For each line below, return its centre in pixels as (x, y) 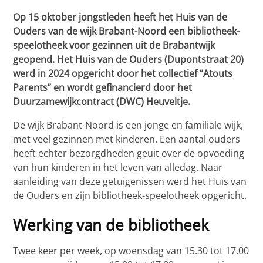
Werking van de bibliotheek (111, 225)
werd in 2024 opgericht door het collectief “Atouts (123, 74)
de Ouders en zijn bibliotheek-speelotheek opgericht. (130, 196)
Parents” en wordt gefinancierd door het (103, 88)
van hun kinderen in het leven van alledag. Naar (118, 168)
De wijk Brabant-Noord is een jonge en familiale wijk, (128, 125)
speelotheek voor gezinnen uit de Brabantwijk (114, 45)
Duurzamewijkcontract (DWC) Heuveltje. (102, 102)
